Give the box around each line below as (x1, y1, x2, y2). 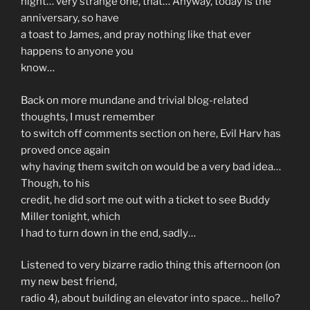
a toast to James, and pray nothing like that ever (21, 28, 251, 42)
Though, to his (21, 176, 90, 190)
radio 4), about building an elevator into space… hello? (21, 292, 280, 305)
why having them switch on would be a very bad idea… (21, 160, 281, 173)
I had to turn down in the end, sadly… (21, 226, 196, 239)
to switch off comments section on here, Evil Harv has (21, 127, 281, 140)
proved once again (21, 143, 110, 156)
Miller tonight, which (21, 210, 120, 223)
